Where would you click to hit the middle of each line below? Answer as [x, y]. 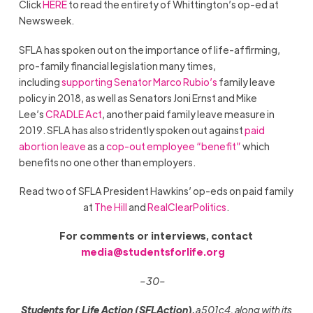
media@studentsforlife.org [153, 252]
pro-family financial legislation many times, [117, 65]
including [40, 81]
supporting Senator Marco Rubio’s [139, 81]
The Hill [111, 207]
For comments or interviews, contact [156, 236]
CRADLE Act [73, 114]
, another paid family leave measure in [188, 114]
